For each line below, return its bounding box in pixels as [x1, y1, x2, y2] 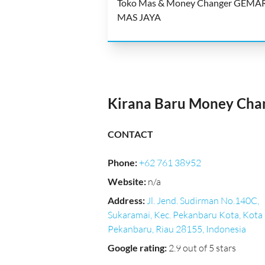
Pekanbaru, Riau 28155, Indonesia [108, 223, 246, 235]
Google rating [108, 242, 164, 253]
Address [108, 195, 143, 206]
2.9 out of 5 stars [169, 242, 236, 254]
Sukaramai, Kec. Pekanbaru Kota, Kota [108, 209, 263, 221]
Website [108, 176, 144, 187]
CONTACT [108, 128, 153, 140]
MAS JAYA [117, 11, 161, 22]
